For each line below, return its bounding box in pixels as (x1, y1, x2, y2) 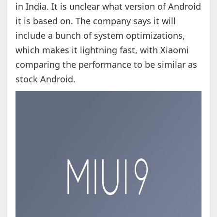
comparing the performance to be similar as (15, 59, 197, 71)
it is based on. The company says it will (15, 15, 176, 27)
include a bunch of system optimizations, (15, 30, 185, 42)
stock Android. (15, 73, 76, 85)
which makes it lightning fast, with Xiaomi (15, 44, 189, 56)
